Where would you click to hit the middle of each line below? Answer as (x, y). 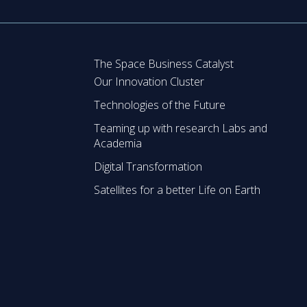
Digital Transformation (148, 167)
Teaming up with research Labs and (181, 128)
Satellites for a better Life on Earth (177, 190)
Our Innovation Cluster (149, 82)
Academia (118, 144)
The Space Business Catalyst (164, 63)
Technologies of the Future (160, 105)
